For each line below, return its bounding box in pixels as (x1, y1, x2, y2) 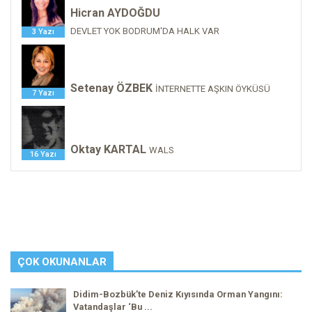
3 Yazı (32, 27, 54, 36)
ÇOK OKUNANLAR (17, 256, 107, 268)
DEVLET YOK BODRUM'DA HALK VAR (70, 26, 219, 36)
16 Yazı (30, 150, 56, 159)
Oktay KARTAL (70, 143, 146, 156)
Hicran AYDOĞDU (70, 6, 160, 19)
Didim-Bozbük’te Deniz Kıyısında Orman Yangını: (73, 289, 283, 299)
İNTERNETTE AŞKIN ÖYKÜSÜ (155, 84, 270, 94)
